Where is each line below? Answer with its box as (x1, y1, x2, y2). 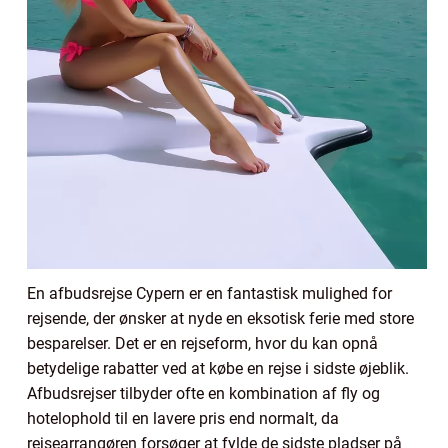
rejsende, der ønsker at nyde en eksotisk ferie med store (27, 308, 414, 328)
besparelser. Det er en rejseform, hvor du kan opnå (27, 333, 378, 353)
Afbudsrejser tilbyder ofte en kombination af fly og (27, 383, 380, 403)
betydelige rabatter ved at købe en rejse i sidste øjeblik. (27, 358, 409, 378)
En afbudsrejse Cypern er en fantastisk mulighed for (27, 283, 392, 303)
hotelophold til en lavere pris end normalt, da (27, 408, 339, 428)
